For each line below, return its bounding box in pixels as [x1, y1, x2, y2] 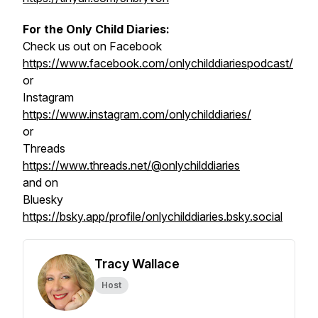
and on [23, 175, 58, 190]
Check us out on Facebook [23, 39, 162, 53]
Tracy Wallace [94, 256, 180, 271]
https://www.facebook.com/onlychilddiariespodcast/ [23, 56, 293, 70]
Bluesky [23, 192, 66, 207]
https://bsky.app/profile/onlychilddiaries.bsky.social [23, 209, 283, 224]
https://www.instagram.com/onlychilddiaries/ [23, 107, 251, 121]
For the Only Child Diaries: [23, 22, 170, 36]
